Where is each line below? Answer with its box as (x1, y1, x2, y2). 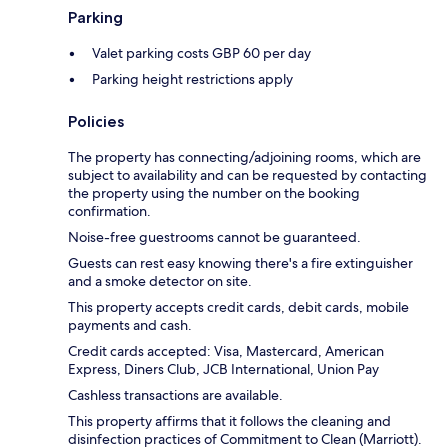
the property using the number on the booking (68, 183, 360, 202)
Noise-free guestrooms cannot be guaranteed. (68, 227, 361, 246)
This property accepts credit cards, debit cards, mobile (68, 297, 409, 316)
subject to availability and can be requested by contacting (68, 165, 427, 184)
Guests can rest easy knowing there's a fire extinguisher (68, 253, 413, 272)
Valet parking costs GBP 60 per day (92, 43, 311, 62)
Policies (68, 111, 124, 131)
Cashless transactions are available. (68, 385, 283, 404)
